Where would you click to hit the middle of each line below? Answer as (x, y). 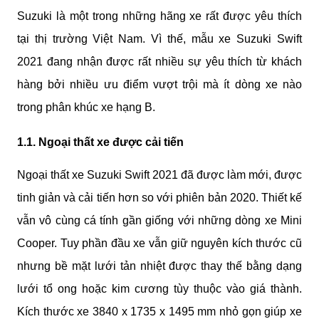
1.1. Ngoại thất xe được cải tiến (100, 142)
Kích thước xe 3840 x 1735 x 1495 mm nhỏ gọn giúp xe (159, 311)
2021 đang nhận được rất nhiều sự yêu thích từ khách (159, 62)
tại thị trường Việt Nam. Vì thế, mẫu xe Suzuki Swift (159, 39)
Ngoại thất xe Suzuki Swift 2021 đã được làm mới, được (159, 174)
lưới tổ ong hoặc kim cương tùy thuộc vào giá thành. (159, 288)
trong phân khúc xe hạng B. (86, 108)
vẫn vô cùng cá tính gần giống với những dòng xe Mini (159, 220)
